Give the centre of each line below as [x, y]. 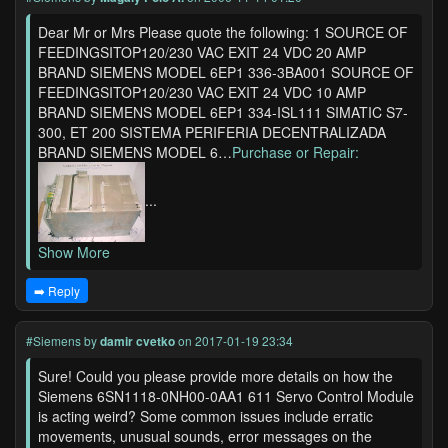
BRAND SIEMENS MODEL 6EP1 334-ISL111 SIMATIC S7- [223, 112]
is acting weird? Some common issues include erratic [205, 416]
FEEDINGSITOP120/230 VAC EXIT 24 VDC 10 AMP [202, 92]
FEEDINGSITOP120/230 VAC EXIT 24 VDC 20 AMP [202, 52]
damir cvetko [137, 341]
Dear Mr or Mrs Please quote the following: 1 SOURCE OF [223, 32]
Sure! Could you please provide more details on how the [215, 376]
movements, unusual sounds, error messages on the [205, 436]
